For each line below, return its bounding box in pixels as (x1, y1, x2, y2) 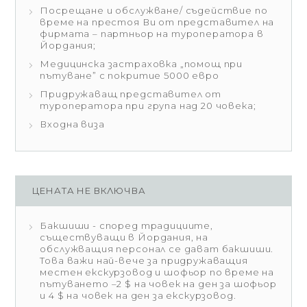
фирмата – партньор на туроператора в (40, 28, 264, 39)
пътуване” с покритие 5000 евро (40, 70, 219, 81)
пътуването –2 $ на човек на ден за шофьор (40, 278, 277, 289)
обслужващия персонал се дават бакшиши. (40, 243, 274, 254)
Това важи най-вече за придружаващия (40, 255, 248, 266)
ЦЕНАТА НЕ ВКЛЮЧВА (32, 185, 146, 196)
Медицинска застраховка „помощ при (40, 58, 243, 69)
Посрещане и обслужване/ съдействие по (40, 5, 268, 16)
